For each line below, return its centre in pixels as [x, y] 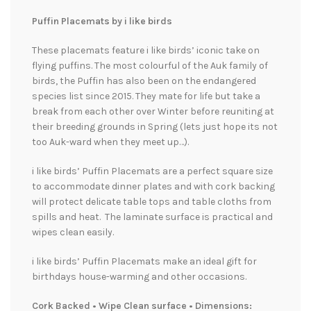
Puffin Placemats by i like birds [102, 21]
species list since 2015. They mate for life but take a [146, 96]
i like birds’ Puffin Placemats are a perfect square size [152, 171]
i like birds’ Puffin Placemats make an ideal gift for [144, 261]
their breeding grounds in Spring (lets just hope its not [155, 126]
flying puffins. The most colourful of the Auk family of [150, 65]
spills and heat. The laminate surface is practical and [152, 217]
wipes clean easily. [73, 232]
